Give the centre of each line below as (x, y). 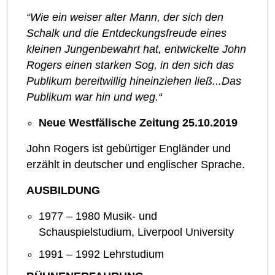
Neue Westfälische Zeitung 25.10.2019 (138, 123)
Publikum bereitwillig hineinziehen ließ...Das (134, 81)
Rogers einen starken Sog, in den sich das (130, 65)
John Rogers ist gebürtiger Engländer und (129, 149)
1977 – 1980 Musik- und (98, 216)
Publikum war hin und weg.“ (94, 97)
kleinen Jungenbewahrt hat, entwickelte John (136, 49)
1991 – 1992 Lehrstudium (101, 254)
